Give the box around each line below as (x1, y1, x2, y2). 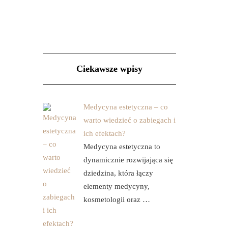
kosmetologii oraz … (83, 195, 150, 204)
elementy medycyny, (83, 182, 150, 190)
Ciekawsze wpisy (76, 64, 142, 74)
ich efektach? (83, 129, 126, 137)
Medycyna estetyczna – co (83, 103, 168, 111)
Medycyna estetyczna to (83, 142, 160, 151)
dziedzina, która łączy (83, 169, 153, 177)
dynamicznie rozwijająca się (83, 156, 173, 164)
